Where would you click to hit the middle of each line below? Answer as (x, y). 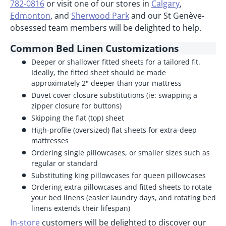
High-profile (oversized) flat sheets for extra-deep (114, 130)
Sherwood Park (100, 16)
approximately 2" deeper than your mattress (106, 83)
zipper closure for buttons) (76, 106)
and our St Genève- (167, 16)
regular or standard (64, 163)
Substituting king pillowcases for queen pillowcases (118, 175)
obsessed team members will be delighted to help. (106, 28)
